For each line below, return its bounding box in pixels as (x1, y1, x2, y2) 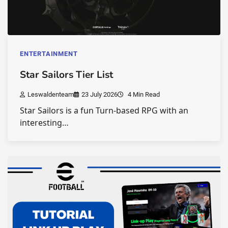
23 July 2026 (81, 90, 118, 98)
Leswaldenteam (27, 90, 74, 98)
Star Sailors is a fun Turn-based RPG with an (20, 104, 188, 116)
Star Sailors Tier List (20, 68, 113, 81)
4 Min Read (126, 90, 160, 98)
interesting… (20, 117, 69, 128)
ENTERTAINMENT (20, 49, 78, 58)
